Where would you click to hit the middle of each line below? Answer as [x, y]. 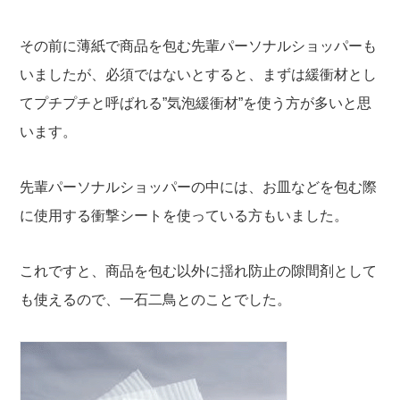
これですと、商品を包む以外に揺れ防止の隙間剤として [199, 271]
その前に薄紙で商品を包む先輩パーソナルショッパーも [199, 46]
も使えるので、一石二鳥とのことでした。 [156, 300]
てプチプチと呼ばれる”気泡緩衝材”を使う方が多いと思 [196, 104]
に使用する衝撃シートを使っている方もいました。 [184, 216]
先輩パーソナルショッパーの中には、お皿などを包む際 [199, 187]
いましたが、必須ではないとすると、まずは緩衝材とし [199, 75]
